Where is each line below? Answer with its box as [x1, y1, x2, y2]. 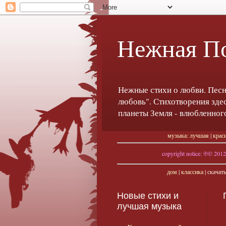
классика [181, 167, 203, 176]
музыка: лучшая [167, 131, 209, 140]
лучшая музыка [117, 201, 182, 212]
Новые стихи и [117, 191, 179, 201]
